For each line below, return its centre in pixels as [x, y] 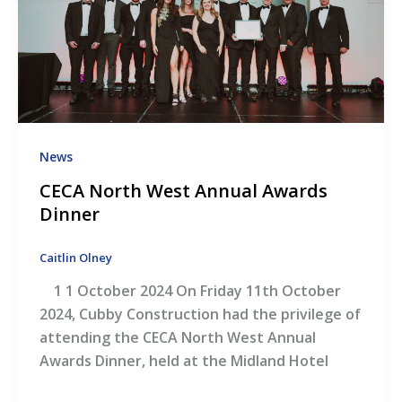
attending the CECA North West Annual [177, 338]
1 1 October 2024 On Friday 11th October [190, 291]
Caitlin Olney [75, 257]
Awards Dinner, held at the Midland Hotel [184, 361]
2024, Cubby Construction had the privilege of [200, 315]
